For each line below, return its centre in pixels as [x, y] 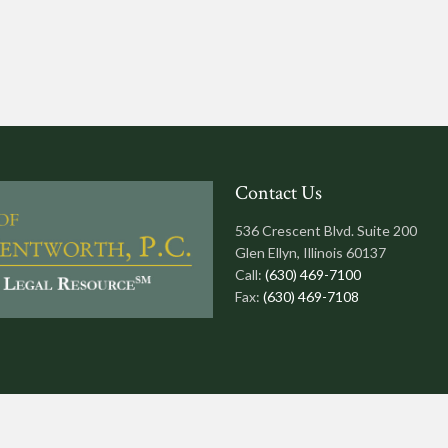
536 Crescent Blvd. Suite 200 [326, 230]
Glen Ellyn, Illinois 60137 [310, 252]
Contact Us [278, 193]
